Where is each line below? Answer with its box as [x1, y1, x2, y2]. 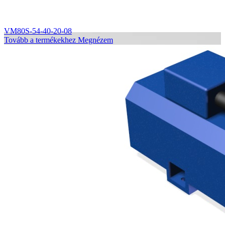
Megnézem [78, 36, 113, 45]
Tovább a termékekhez [4, 36, 76, 45]
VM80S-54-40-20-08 [4, 27, 72, 36]
